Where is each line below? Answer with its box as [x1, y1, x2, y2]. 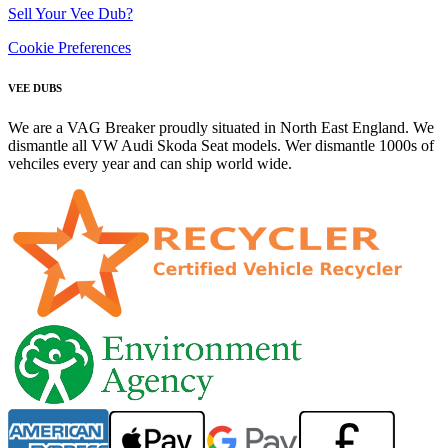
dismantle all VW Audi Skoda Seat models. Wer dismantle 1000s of [8, 136, 434, 154]
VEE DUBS [8, 81, 62, 94]
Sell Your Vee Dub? [8, 4, 133, 22]
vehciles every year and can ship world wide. [8, 154, 292, 172]
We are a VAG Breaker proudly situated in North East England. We [8, 118, 434, 136]
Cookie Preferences [8, 38, 131, 56]
